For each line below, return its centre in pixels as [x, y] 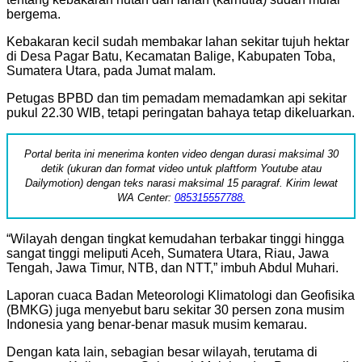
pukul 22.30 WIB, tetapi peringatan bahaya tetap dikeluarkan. [181, 112]
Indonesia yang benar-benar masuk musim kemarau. [157, 324]
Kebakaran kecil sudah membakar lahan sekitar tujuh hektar [178, 41]
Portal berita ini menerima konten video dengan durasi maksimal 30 [181, 154]
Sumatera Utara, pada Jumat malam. [111, 70]
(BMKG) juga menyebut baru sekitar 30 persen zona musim [175, 309]
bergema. [34, 14]
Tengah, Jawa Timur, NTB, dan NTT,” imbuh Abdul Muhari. [173, 267]
